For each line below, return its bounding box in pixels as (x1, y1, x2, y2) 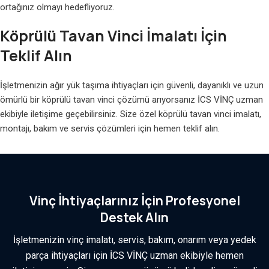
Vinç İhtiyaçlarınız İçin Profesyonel (29, 192, 240, 209)
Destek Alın (100, 209, 169, 226)
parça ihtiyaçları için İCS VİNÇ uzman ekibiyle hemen (25, 249, 244, 261)
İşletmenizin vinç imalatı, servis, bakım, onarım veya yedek (13, 234, 256, 246)
